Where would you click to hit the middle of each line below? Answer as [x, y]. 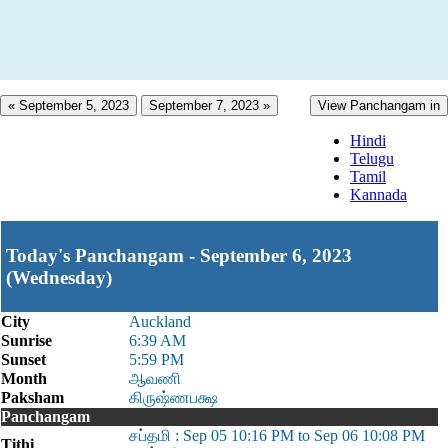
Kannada [378, 194]
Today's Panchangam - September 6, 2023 [179, 255]
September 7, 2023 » [209, 105]
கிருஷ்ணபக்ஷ [173, 397]
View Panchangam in [379, 105]
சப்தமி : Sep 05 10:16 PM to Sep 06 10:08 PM [277, 435]
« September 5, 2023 [68, 105]
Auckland [160, 321]
